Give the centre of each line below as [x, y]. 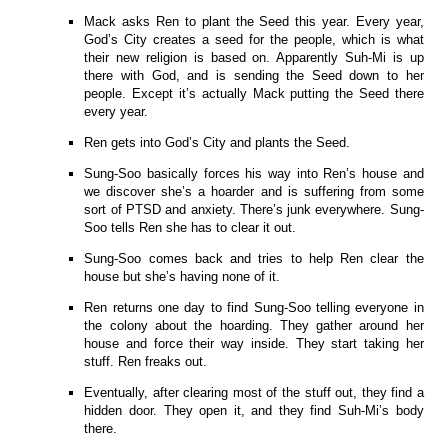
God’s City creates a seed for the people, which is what [254, 39]
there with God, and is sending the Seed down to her [254, 75]
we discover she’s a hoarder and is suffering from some [254, 191]
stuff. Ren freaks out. [146, 361]
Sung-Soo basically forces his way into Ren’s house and [254, 173]
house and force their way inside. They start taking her [254, 343]
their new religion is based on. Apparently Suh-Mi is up [254, 57]
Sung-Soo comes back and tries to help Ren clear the [254, 258]
